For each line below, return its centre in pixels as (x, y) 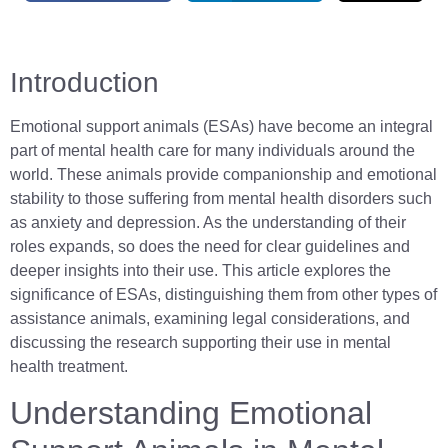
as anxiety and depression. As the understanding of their (208, 223)
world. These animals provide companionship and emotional (223, 175)
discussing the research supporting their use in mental (200, 343)
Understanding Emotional (191, 412)
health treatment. (69, 367)
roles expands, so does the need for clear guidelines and (210, 247)
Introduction (84, 83)
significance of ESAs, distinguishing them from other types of (223, 295)
